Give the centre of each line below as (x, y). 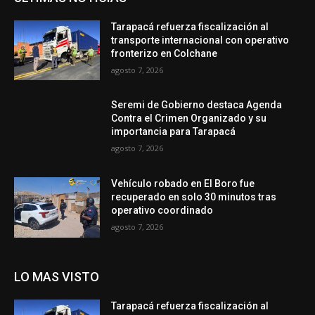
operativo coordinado (162, 211)
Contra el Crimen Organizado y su (189, 118)
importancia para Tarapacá (174, 132)
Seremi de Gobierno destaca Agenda (197, 105)
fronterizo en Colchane (165, 53)
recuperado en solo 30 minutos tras (194, 197)
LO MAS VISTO (57, 276)
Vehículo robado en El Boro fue (183, 184)
